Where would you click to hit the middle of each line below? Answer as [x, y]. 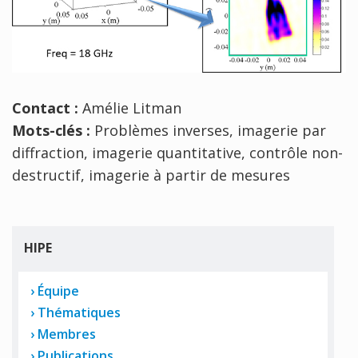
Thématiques [78, 312]
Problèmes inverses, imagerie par [210, 130]
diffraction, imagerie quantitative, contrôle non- [177, 152]
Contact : [45, 107]
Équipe [57, 290]
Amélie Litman [130, 107]
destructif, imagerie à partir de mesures [151, 175]
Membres [65, 334]
